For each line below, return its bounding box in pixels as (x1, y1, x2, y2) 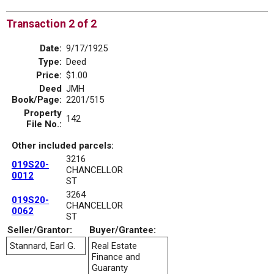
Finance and (92, 251, 140, 262)
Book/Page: (12, 94, 62, 105)
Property (24, 107, 62, 119)
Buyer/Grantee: (89, 224, 156, 235)
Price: (36, 69, 62, 81)
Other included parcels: (12, 139, 114, 151)
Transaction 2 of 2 (6, 18, 97, 31)
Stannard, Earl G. (10, 240, 75, 251)
